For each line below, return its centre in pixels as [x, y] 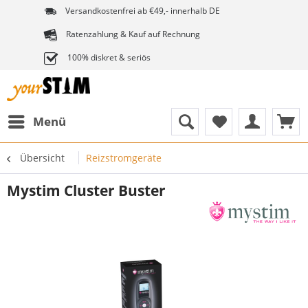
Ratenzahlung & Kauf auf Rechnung [132, 34]
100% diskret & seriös [108, 57]
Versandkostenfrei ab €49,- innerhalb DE [142, 11]
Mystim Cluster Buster [86, 190]
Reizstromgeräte [124, 158]
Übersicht [42, 158]
